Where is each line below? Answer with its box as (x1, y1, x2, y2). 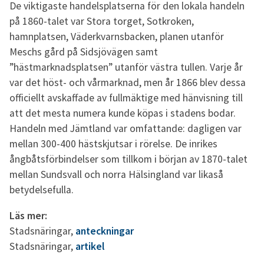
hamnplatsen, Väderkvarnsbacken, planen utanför (9, 29, 224, 43)
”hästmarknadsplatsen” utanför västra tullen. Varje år (9, 60, 243, 74)
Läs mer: (9, 209, 47, 222)
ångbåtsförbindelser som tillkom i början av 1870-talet (9, 152, 247, 166)
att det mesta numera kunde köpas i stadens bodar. (9, 106, 236, 120)
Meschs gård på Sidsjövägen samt (9, 45, 158, 58)
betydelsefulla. (9, 183, 74, 196)
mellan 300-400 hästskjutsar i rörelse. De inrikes (9, 137, 217, 150)
